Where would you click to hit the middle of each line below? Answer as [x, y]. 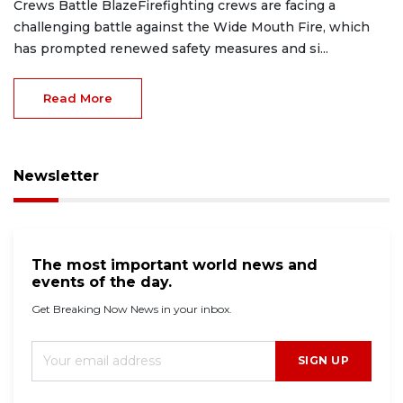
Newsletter [56, 176]
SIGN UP [323, 361]
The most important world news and [175, 265]
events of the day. [102, 282]
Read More [78, 99]
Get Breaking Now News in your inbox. [132, 309]
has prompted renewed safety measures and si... [171, 49]
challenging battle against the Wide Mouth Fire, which [192, 27]
